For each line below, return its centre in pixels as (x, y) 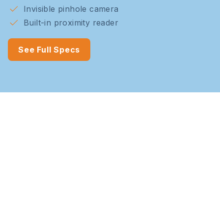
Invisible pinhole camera (71, 9)
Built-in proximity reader (71, 22)
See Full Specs (49, 49)
